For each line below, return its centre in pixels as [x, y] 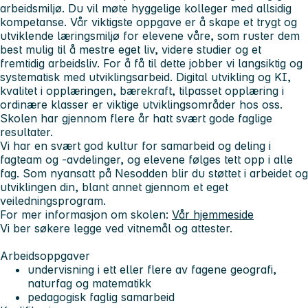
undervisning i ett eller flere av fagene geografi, [152, 269]
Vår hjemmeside [213, 214]
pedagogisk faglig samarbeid [103, 297]
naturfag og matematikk [89, 283]
